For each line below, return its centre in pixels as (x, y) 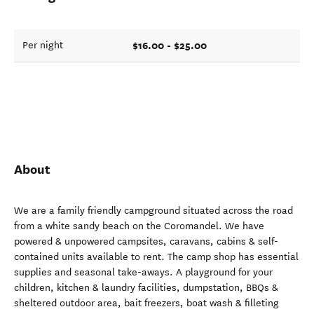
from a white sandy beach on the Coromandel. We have (139, 226)
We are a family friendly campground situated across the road (153, 211)
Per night (43, 45)
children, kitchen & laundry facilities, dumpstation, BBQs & (146, 288)
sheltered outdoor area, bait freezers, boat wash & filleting (146, 303)
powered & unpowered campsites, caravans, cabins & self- (146, 241)
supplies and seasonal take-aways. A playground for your (143, 272)
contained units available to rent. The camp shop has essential (156, 257)
